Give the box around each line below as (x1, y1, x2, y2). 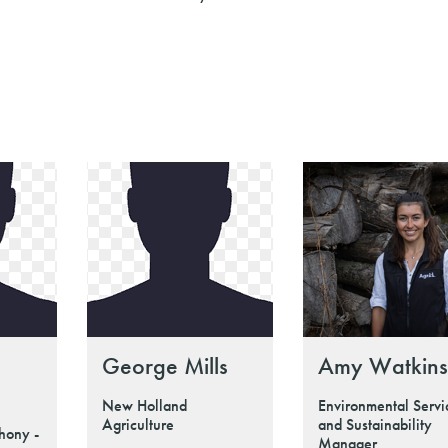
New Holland (101, 394, 187, 416)
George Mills (101, 349, 228, 381)
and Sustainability (317, 413, 432, 435)
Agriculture (101, 413, 178, 435)
